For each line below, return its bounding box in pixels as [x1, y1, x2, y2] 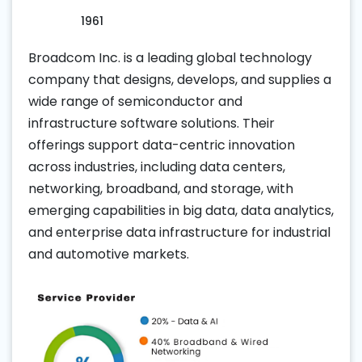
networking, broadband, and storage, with [28, 179, 293, 198]
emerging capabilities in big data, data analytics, [28, 200, 334, 220]
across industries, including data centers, [28, 157, 285, 176]
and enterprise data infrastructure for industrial [28, 222, 330, 242]
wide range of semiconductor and [28, 91, 242, 111]
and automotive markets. [28, 244, 189, 263]
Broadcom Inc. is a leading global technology [28, 48, 312, 67]
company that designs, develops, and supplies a [28, 69, 331, 89]
